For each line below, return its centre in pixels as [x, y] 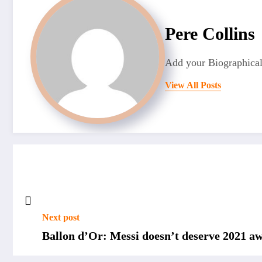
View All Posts [193, 85]
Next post [61, 217]
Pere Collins [210, 34]
